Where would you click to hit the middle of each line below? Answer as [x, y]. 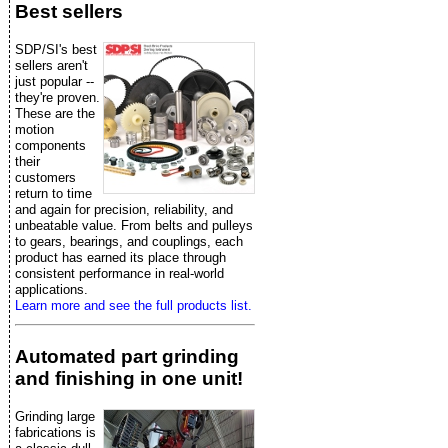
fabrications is [55, 432]
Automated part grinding [127, 356]
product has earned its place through [120, 258]
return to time [53, 194]
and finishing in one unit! [129, 378]
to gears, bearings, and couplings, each [129, 242]
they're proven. [57, 98]
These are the [55, 114]
